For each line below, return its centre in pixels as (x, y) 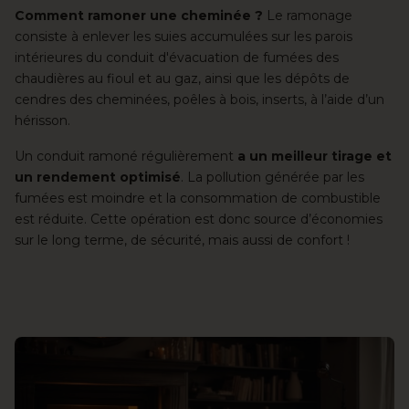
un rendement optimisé (98, 178)
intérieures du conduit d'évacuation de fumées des (177, 58)
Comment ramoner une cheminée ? (141, 16)
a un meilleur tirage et (315, 157)
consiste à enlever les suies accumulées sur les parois (184, 37)
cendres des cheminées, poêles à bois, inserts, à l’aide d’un (199, 100)
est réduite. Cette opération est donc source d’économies (199, 220)
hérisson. (42, 121)
